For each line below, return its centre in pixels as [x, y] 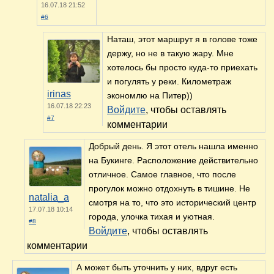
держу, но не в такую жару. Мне [170, 54]
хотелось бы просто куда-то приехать [182, 68]
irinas [59, 94]
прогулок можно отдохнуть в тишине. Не [169, 189]
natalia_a [49, 198]
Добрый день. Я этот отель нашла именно [173, 146]
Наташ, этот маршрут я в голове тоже [182, 39]
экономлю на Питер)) [150, 96]
